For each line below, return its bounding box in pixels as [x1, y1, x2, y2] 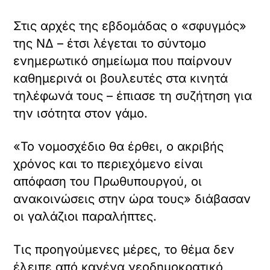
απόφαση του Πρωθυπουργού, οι [13, 174, 202, 189]
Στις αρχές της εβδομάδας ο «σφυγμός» [13, 18, 247, 33]
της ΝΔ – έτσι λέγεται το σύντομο [13, 36, 207, 51]
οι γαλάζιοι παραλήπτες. [13, 209, 157, 224]
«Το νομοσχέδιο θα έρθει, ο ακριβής [13, 139, 224, 154]
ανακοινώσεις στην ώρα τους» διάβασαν [13, 191, 251, 206]
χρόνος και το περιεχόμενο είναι [13, 156, 204, 171]
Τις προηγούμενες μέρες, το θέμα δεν [13, 242, 235, 257]
